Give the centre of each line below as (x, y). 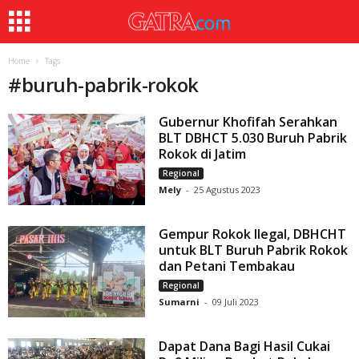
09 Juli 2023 (236, 302)
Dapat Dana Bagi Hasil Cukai (245, 347)
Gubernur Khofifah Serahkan (248, 122)
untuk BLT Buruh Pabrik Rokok (254, 250)
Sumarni (179, 302)
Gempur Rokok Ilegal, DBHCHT (253, 234)
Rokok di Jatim (203, 154)
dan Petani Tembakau (227, 266)
